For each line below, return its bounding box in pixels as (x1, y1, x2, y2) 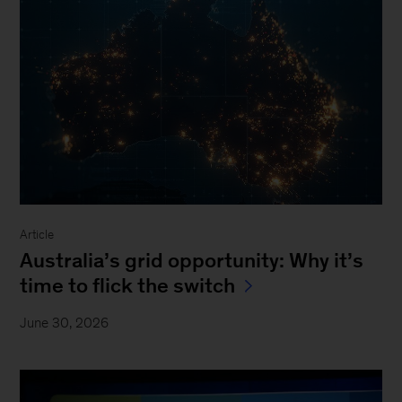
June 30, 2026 (20, 314, 109, 330)
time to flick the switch (20, 273, 236, 297)
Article (20, 227, 55, 241)
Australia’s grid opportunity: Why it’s (20, 248, 364, 272)
